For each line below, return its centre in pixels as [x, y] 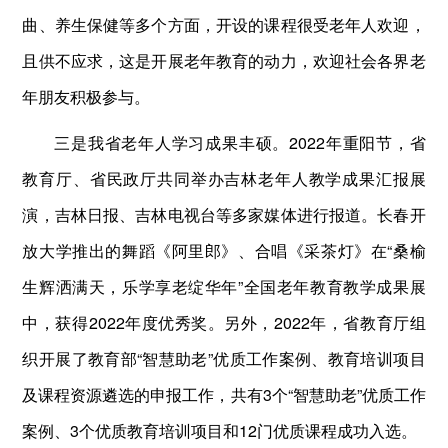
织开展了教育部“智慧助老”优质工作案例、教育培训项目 [224, 358]
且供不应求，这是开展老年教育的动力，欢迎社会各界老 [224, 60]
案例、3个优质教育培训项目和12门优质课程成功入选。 [220, 430]
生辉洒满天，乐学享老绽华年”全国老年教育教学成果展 [224, 286]
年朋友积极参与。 [86, 96]
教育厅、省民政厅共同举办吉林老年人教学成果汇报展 [224, 178]
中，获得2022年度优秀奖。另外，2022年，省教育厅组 [224, 322]
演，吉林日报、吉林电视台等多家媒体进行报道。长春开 [224, 214]
